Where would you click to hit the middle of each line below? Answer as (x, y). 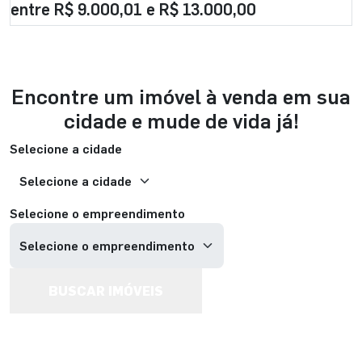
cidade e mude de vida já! (181, 120)
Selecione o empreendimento (97, 213)
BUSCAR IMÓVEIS (106, 290)
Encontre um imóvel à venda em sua (181, 96)
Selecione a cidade (66, 148)
